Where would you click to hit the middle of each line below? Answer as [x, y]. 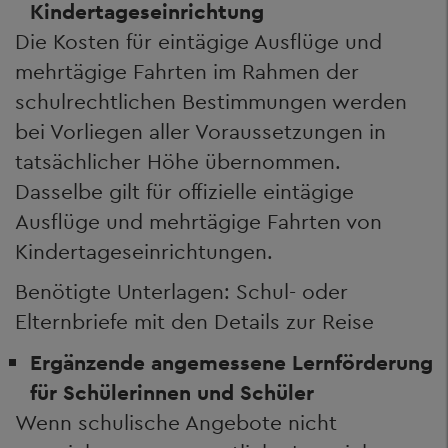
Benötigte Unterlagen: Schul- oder [181, 291]
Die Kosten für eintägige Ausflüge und [198, 41]
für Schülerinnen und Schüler [172, 392]
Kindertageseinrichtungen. [144, 251]
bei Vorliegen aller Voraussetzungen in [200, 131]
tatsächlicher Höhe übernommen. [178, 161]
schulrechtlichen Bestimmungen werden [211, 101]
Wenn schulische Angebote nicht [176, 422]
